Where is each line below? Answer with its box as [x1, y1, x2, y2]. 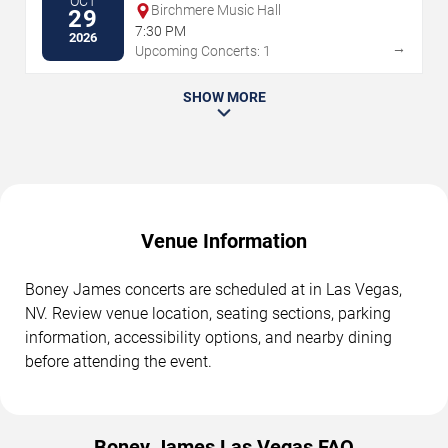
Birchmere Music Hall [151, 2, 281, 19]
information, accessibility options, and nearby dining [25, 328, 392, 348]
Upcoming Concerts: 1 [135, 43, 271, 60]
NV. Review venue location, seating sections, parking [25, 304, 391, 324]
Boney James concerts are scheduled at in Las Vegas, [25, 280, 402, 300]
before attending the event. [25, 352, 212, 372]
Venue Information [141, 229, 307, 254]
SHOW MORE [182, 89, 266, 106]
